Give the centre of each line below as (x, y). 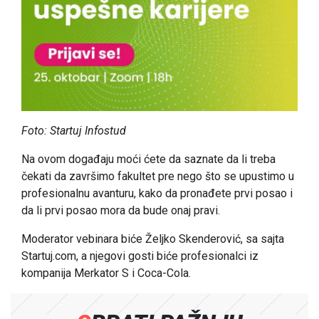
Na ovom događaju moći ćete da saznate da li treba (148, 159)
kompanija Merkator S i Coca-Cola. (108, 273)
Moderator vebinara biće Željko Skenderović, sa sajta (153, 239)
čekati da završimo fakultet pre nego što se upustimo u (158, 176)
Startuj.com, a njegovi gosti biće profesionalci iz (140, 256)
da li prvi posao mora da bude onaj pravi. (122, 210)
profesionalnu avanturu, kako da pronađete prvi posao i (157, 193)
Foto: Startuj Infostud (74, 130)
